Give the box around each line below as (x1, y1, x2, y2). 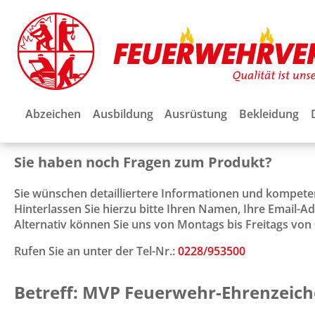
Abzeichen (25, 106, 81, 122)
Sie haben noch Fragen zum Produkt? (14, 152, 272, 172)
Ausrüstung (165, 106, 228, 122)
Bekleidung (238, 106, 299, 122)
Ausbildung (92, 106, 153, 122)
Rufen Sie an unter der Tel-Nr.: (14, 243, 178, 259)
